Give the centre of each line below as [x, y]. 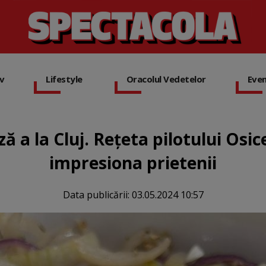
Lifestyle [64, 79]
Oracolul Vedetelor [166, 79]
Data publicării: [97, 195]
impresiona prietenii [133, 163]
